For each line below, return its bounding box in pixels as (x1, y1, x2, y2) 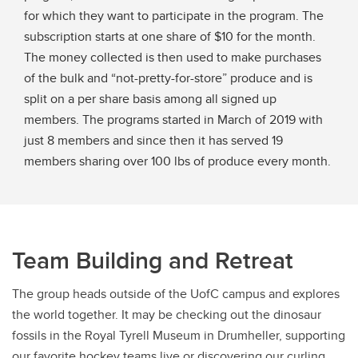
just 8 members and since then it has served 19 (24, 130, 283, 149)
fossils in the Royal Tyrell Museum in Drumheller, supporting (12, 325, 345, 344)
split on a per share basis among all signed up (24, 89, 276, 108)
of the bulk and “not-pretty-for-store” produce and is (24, 68, 312, 87)
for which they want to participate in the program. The (24, 6, 324, 25)
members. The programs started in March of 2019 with (24, 109, 323, 129)
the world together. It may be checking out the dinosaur (12, 304, 321, 324)
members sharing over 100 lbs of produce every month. (24, 151, 334, 170)
